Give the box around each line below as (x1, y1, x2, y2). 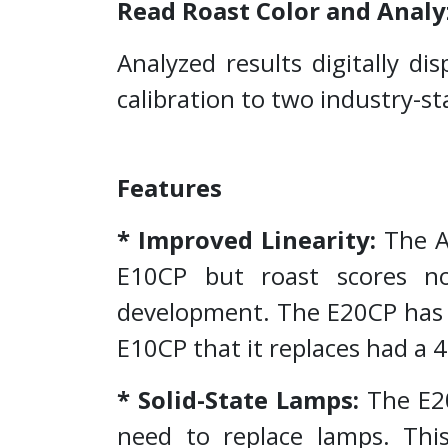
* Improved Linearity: (117, 223, 376, 256)
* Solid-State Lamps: (117, 383, 360, 416)
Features (117, 171, 228, 204)
